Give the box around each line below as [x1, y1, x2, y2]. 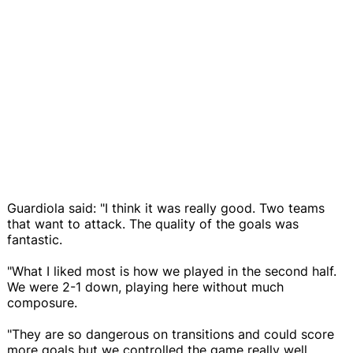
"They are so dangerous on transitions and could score [7, 325, 334, 342]
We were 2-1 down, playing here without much [7, 278, 284, 295]
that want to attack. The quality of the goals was [7, 215, 299, 232]
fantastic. [7, 231, 62, 247]
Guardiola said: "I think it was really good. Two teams [7, 199, 325, 216]
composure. [7, 294, 77, 310]
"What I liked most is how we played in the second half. [7, 262, 336, 279]
